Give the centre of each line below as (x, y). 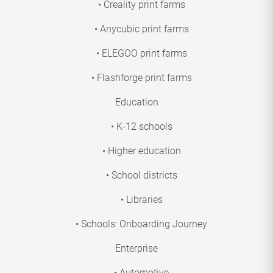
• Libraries (141, 200)
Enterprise (136, 249)
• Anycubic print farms (141, 29)
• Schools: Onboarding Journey (141, 224)
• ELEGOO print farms (141, 54)
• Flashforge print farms (141, 78)
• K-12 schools (141, 127)
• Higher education (141, 151)
